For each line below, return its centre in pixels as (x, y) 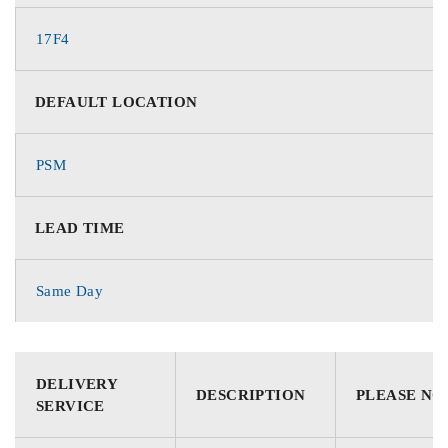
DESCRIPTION (251, 394)
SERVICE (70, 405)
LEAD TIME (80, 227)
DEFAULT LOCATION (116, 101)
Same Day (70, 290)
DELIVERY (77, 383)
